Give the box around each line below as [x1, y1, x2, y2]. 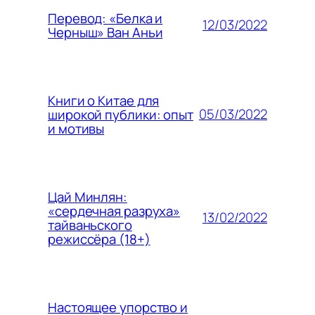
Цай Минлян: [48, 187, 127, 206]
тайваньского [48, 215, 132, 234]
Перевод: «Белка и [48, 8, 163, 27]
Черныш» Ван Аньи [48, 22, 163, 41]
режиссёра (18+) [48, 229, 150, 248]
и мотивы [48, 119, 105, 138]
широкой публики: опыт [48, 105, 193, 124]
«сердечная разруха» [48, 201, 181, 220]
